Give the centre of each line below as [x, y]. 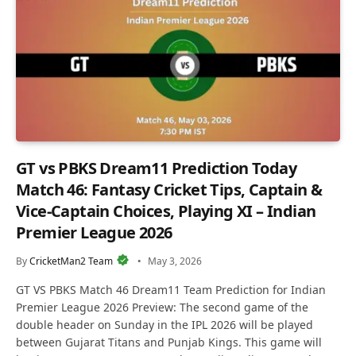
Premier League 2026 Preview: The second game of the [162, 308]
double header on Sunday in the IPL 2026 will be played [164, 325]
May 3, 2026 [175, 261]
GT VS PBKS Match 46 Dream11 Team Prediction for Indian [171, 290]
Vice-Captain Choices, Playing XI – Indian [166, 211]
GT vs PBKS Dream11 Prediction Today [156, 168]
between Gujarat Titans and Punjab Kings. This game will [169, 342]
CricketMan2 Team [71, 261]
